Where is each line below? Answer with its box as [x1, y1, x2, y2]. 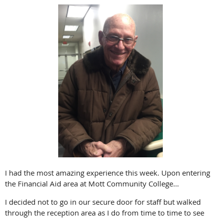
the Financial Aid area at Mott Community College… [5, 178, 179, 188]
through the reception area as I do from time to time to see [5, 207, 204, 218]
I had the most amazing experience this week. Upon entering [5, 167, 210, 178]
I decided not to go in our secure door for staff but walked [5, 196, 201, 207]
